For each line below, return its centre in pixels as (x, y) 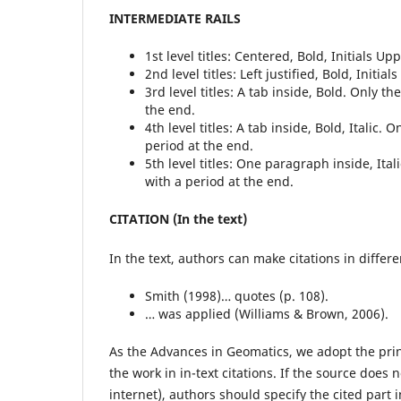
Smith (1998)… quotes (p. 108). (237, 296)
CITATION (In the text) (178, 219)
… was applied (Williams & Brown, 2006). (267, 314)
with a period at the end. (219, 182)
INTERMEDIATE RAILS (175, 19)
